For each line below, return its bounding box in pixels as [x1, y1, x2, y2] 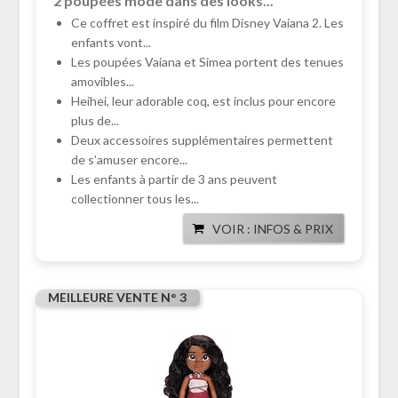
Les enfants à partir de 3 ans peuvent [70, 171, 277, 187]
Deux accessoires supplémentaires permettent [70, 132, 333, 148]
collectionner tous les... [70, 191, 199, 207]
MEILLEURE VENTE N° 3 [47, 290, 187, 306]
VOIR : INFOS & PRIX [212, 221, 334, 237]
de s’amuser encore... [70, 152, 187, 168]
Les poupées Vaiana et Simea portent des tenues [70, 54, 344, 70]
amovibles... [70, 74, 134, 90]
